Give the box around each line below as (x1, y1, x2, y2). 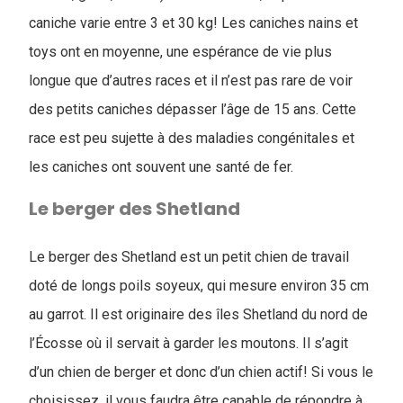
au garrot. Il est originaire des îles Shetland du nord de (29, 306, 368, 323)
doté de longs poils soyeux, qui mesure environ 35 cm (29, 277, 369, 294)
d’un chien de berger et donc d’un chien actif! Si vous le (29, 363, 373, 381)
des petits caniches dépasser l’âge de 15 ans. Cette (29, 101, 356, 118)
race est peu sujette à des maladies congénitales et (29, 130, 354, 147)
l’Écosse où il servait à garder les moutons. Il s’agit (29, 335, 348, 352)
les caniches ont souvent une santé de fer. (29, 158, 293, 175)
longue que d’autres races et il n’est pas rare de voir (29, 72, 353, 89)
